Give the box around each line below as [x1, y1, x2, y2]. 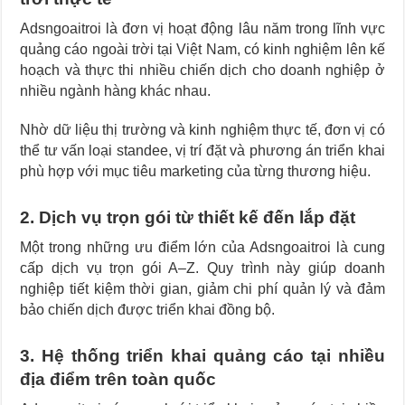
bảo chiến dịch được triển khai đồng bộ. [20, 301, 276, 317]
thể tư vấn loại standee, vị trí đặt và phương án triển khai [20, 142, 385, 158]
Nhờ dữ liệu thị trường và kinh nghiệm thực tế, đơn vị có [20, 121, 385, 137]
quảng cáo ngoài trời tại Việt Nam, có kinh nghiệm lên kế [20, 41, 385, 57]
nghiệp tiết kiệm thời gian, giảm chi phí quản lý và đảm [20, 280, 385, 297]
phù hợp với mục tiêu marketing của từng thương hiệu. [20, 163, 372, 179]
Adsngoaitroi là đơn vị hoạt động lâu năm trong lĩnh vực [20, 20, 385, 36]
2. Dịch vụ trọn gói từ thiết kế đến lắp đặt [20, 207, 356, 227]
